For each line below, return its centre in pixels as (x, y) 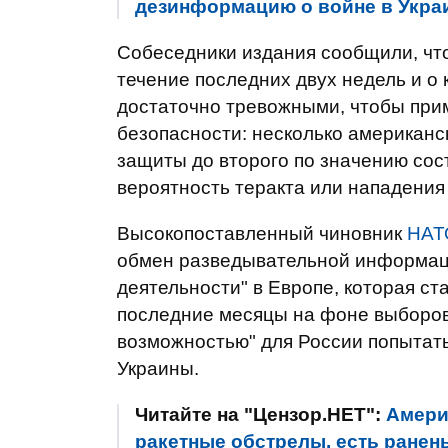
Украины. (158, 368)
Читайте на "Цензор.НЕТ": (260, 414)
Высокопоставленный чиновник (262, 233)
